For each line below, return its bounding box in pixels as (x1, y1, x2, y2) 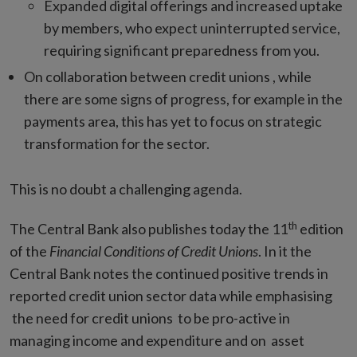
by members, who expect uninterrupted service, (44, 19, 340, 37)
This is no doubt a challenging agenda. (10, 180, 242, 198)
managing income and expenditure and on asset (10, 331, 304, 350)
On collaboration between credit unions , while (24, 68, 312, 86)
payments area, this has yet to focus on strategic (24, 112, 322, 131)
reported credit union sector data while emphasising (10, 287, 332, 305)
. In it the (258, 242, 312, 261)
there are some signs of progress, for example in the (24, 90, 343, 108)
